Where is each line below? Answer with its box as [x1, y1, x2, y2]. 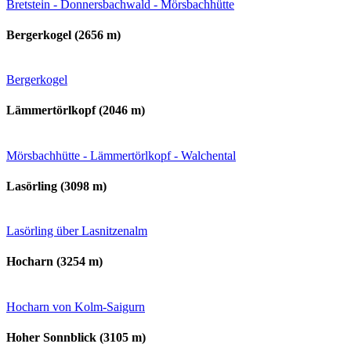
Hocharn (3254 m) [6, 255, 103, 269]
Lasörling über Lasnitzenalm [6, 224, 147, 238]
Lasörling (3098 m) [6, 179, 107, 193]
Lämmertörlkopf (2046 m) [6, 103, 145, 118]
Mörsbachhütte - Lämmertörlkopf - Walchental [6, 148, 236, 162]
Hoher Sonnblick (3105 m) [6, 331, 146, 345]
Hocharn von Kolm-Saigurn [6, 299, 145, 313]
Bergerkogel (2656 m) [6, 27, 121, 42]
